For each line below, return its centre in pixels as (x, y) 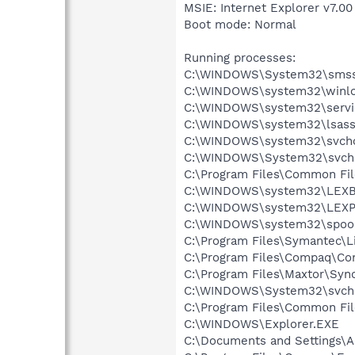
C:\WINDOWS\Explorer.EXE (261, 324)
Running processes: (240, 57)
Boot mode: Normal (240, 24)
